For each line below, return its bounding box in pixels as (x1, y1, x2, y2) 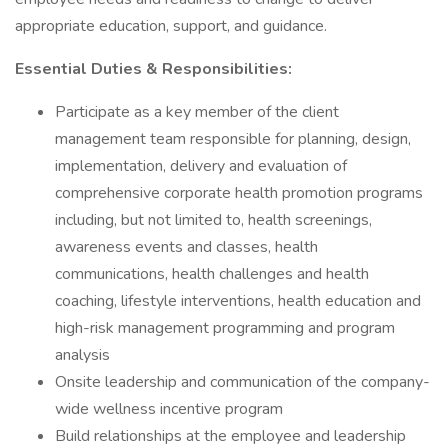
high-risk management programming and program (55, 317, 395, 339)
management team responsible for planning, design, (55, 128, 411, 150)
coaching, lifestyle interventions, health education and (55, 290, 421, 312)
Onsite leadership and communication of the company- (55, 371, 430, 393)
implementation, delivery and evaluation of (55, 155, 347, 177)
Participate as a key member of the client (55, 101, 339, 123)
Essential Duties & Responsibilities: (15, 58, 292, 80)
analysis (55, 344, 110, 366)
